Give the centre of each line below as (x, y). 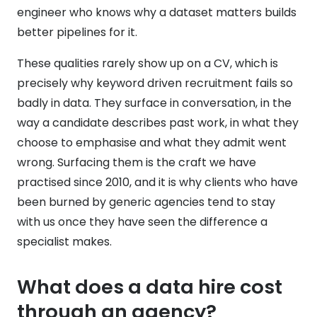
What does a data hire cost (150, 287)
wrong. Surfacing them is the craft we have (137, 162)
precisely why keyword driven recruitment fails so (155, 83)
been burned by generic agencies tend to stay (146, 202)
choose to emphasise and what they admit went (152, 142)
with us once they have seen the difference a (142, 221)
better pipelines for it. (77, 32)
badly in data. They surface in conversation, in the (154, 103)
